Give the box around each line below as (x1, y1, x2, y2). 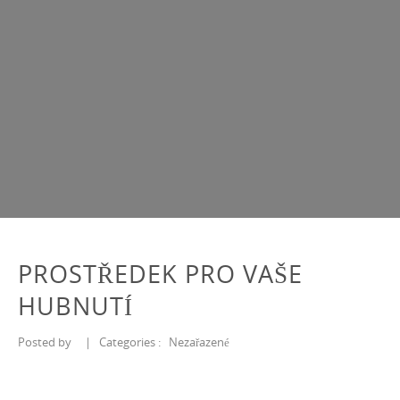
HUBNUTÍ (18, 289, 133, 322)
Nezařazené (169, 334, 229, 350)
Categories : (99, 334, 166, 350)
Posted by (18, 334, 77, 350)
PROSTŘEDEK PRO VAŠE (18, 257, 303, 290)
